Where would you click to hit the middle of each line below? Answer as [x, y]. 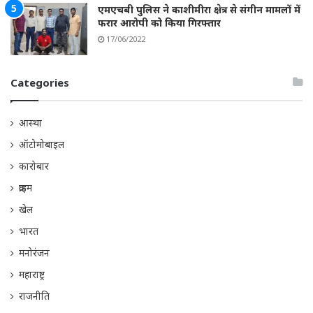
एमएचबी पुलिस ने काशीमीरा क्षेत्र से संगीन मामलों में [199, 9]
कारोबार [34, 166]
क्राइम [26, 187]
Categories [40, 82]
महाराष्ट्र [32, 274]
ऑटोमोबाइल [42, 144]
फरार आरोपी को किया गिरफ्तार [159, 22]
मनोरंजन [34, 252]
